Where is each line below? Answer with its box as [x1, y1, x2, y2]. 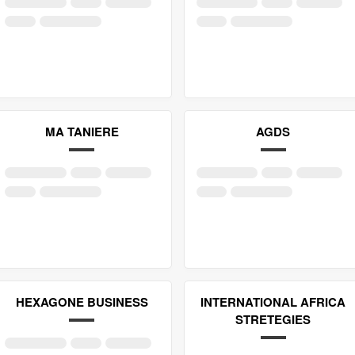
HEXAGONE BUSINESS [15, 293, 148, 311]
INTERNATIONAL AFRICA [200, 293, 346, 311]
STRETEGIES [235, 311, 311, 328]
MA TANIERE [44, 123, 119, 140]
